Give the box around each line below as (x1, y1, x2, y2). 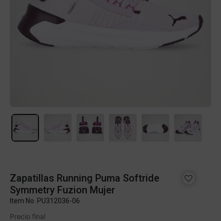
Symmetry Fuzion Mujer (10, 184, 115, 196)
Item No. (10, 197, 37, 205)
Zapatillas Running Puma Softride (10, 172, 159, 184)
